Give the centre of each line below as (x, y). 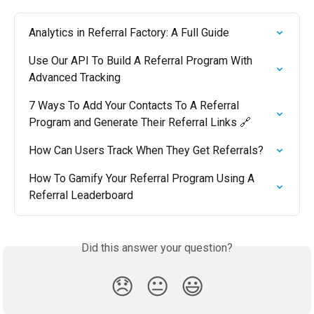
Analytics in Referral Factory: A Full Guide (129, 32)
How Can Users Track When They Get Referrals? (146, 150)
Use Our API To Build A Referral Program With (142, 60)
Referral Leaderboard (81, 195)
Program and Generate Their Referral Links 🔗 (140, 122)
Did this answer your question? (157, 247)
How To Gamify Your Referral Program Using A (143, 178)
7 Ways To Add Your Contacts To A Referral (135, 105)
